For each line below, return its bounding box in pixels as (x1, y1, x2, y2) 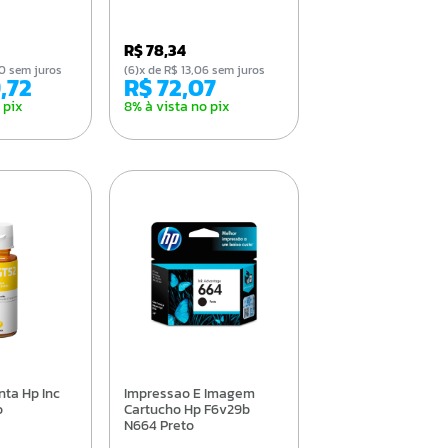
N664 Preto (123, 414, 194, 436)
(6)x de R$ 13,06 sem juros (138, 60, 265, 79)
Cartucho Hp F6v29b (123, 398, 250, 420)
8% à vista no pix (123, 95, 230, 117)
